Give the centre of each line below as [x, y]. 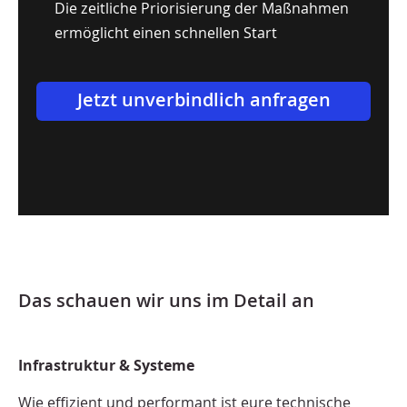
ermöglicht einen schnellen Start [166, 33]
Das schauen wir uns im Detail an [166, 299]
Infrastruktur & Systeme [106, 365]
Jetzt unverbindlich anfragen [203, 100]
